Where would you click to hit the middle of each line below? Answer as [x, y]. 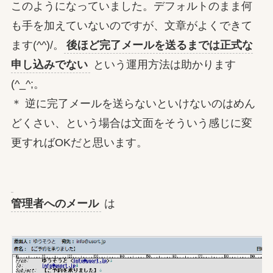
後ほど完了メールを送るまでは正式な [159, 45]
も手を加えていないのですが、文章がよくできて [131, 26]
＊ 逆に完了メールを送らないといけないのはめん [133, 104]
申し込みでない [49, 65]
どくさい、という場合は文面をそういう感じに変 [131, 123]
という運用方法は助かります [163, 65]
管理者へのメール [55, 204]
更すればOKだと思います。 [79, 143]
